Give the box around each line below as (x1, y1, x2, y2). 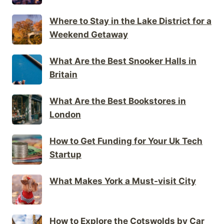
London (49, 109, 81, 119)
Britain (49, 69, 77, 79)
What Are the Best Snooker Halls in (49, 55, 196, 66)
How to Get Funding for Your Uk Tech (49, 135, 202, 146)
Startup (49, 149, 81, 159)
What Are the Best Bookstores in (49, 95, 186, 106)
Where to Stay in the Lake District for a (49, 15, 211, 26)
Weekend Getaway (49, 29, 128, 39)
